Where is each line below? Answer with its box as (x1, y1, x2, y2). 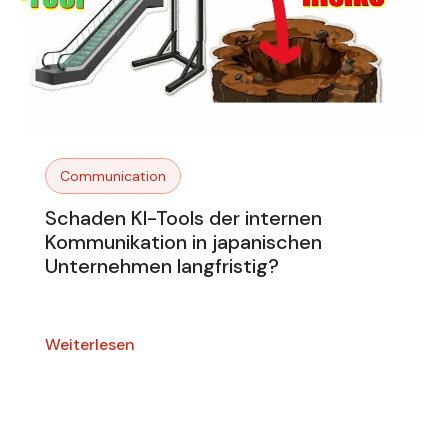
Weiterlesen (45, 334, 136, 356)
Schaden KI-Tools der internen (45, 205, 323, 232)
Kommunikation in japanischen (45, 229, 323, 256)
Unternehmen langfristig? (45, 253, 280, 280)
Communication (60, 167, 167, 186)
